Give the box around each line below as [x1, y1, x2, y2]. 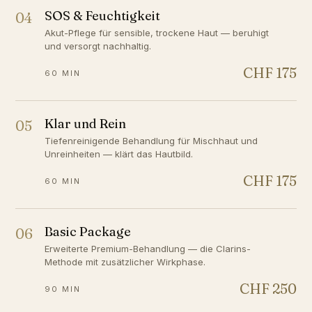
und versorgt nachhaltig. [45, 40, 152, 52]
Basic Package [45, 224, 132, 240]
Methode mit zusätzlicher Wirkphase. [45, 256, 206, 268]
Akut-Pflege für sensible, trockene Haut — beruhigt [45, 27, 270, 39]
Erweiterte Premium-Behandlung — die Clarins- [45, 243, 251, 255]
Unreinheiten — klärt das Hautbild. [45, 148, 194, 160]
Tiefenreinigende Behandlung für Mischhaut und [45, 135, 258, 147]
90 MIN [45, 284, 81, 295]
